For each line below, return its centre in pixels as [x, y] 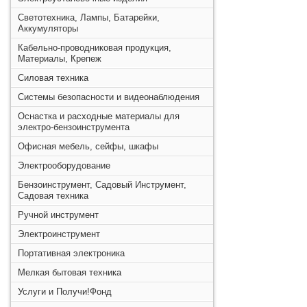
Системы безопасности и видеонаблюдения [109, 97]
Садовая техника [53, 196]
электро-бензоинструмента [74, 127]
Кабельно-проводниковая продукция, [95, 48]
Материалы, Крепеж [60, 59]
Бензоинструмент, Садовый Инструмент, [102, 185]
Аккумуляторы [48, 28]
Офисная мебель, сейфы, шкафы [88, 146]
